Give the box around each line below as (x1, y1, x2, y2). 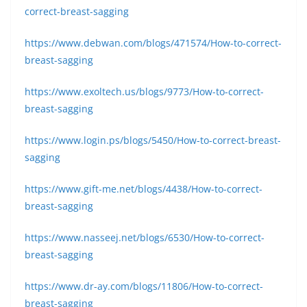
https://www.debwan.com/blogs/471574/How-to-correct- (25, 36, 282, 49)
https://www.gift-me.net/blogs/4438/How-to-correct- (25, 182, 262, 195)
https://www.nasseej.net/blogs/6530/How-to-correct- (25, 231, 265, 244)
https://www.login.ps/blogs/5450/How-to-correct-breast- (25, 134, 281, 147)
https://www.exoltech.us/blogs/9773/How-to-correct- (25, 85, 264, 98)
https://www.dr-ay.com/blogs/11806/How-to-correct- (25, 280, 263, 293)
